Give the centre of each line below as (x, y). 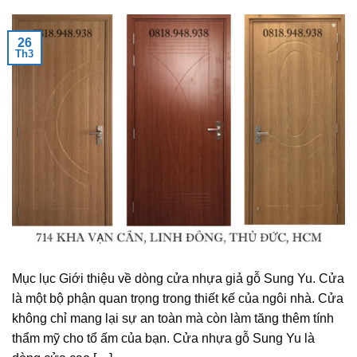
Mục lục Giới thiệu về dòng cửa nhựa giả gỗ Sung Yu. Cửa (178, 278)
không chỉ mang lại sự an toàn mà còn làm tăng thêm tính (173, 318)
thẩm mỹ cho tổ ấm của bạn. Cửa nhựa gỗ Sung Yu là (163, 338)
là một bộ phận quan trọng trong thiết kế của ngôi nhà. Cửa (178, 298)
